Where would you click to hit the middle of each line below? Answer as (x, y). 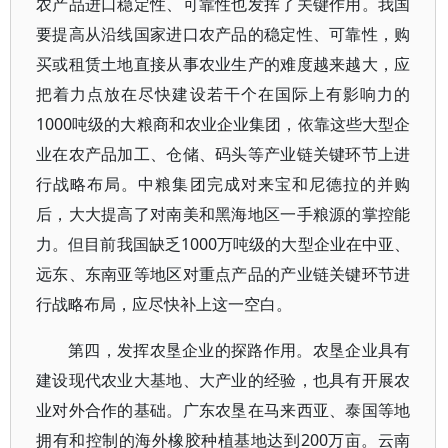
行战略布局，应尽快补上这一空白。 (164, 304)
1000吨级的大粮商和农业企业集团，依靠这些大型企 (223, 124)
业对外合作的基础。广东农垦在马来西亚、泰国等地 (223, 410)
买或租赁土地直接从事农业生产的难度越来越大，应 (223, 64)
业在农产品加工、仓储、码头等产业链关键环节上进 (223, 154)
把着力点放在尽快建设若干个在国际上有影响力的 (223, 94)
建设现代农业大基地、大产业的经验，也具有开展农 (223, 380)
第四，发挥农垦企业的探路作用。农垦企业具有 (239, 350)
